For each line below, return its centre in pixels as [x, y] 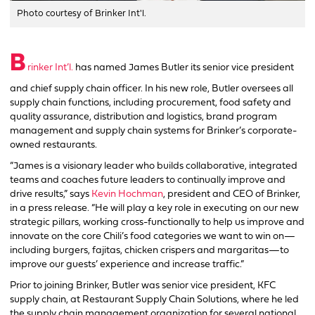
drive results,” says [51, 194]
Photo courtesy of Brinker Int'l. [82, 13]
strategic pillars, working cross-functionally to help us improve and [157, 222]
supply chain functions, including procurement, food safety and [150, 103]
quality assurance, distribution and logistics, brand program [143, 117]
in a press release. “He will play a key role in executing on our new [154, 208]
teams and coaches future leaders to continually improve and [148, 180]
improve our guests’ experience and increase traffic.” [127, 264]
